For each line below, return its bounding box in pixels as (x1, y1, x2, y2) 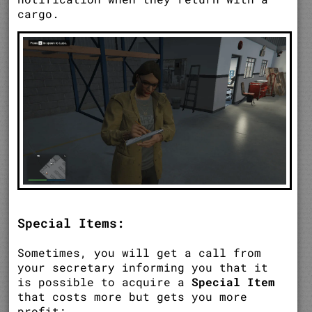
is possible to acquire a (17, 274, 192, 290)
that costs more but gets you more (17, 289, 248, 304)
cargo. (17, 6, 60, 21)
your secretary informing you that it (17, 260, 269, 275)
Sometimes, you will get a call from (17, 245, 262, 260)
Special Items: (17, 214, 125, 232)
